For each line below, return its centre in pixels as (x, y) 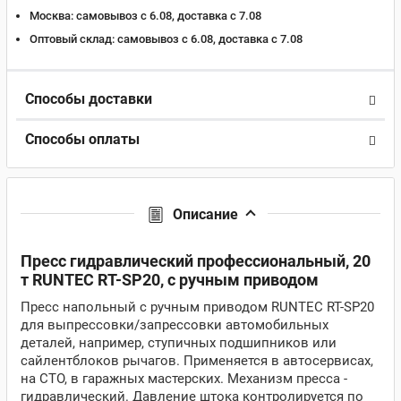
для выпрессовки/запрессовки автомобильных (175, 325)
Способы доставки (89, 99)
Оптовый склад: (72, 39)
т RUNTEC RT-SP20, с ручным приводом (170, 280)
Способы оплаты (82, 139)
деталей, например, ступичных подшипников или (179, 343)
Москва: (51, 16)
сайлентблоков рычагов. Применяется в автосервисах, (197, 361)
